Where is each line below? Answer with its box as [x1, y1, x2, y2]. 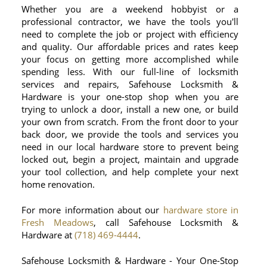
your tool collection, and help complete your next [21, 165, 239, 178]
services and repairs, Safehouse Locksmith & [21, 77, 239, 90]
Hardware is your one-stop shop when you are [21, 90, 239, 103]
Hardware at [21, 228, 75, 241]
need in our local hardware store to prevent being [21, 140, 239, 153]
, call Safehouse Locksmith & [93, 216, 239, 228]
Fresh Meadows [21, 216, 94, 228]
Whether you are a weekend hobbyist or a [21, 2, 239, 15]
